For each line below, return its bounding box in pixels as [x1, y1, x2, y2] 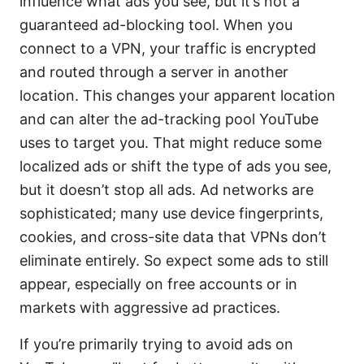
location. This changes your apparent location [19, 87, 336, 105]
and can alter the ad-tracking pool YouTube [19, 110, 318, 128]
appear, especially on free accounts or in [19, 275, 297, 293]
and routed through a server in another [19, 63, 288, 81]
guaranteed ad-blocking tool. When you [19, 16, 292, 34]
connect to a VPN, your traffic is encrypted [19, 40, 316, 58]
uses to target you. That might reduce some [19, 134, 322, 152]
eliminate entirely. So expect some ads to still [19, 252, 328, 270]
